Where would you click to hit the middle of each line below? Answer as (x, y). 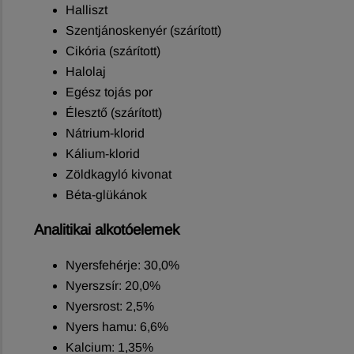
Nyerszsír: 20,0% (113, 285)
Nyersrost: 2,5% (110, 306)
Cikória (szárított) (113, 51)
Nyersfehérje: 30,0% (122, 265)
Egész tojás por (109, 92)
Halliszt (87, 9)
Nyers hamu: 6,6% (117, 326)
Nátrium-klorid (105, 133)
